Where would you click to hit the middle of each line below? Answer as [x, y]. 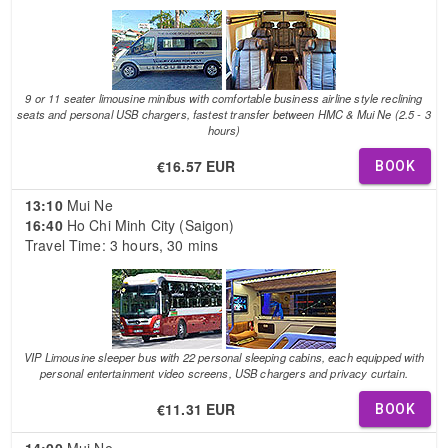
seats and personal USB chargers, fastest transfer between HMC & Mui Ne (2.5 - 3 [224, 113]
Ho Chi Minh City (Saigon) [148, 224]
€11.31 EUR [196, 408]
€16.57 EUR [196, 165]
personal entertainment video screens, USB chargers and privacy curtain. [224, 372]
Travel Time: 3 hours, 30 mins [122, 244]
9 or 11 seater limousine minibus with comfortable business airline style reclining [224, 97]
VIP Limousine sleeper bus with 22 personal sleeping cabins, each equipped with [224, 356]
